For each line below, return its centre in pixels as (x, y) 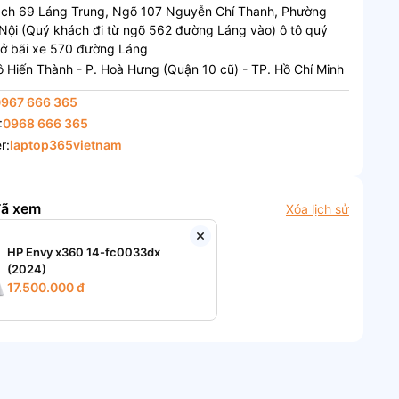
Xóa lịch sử (317, 208)
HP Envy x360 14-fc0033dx (84, 252)
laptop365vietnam (66, 144)
